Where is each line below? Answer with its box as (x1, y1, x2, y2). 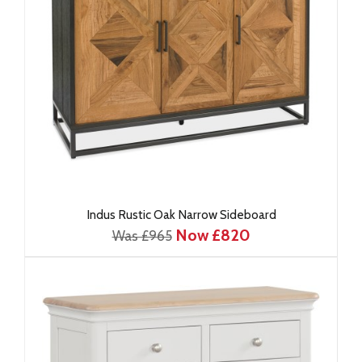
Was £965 (112, 228, 172, 244)
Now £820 (175, 225, 250, 245)
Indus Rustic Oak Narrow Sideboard (86, 207, 276, 222)
